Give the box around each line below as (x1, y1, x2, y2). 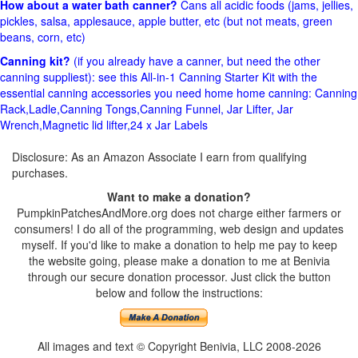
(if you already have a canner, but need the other (70, 53, 320, 69)
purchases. (12, 165, 68, 181)
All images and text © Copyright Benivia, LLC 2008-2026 (37, 338, 321, 354)
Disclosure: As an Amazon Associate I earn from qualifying (12, 149, 307, 165)
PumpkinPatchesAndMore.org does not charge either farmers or (17, 205, 341, 221)
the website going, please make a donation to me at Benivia (28, 253, 330, 268)
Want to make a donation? (107, 189, 251, 205)
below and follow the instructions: (95, 284, 263, 300)
